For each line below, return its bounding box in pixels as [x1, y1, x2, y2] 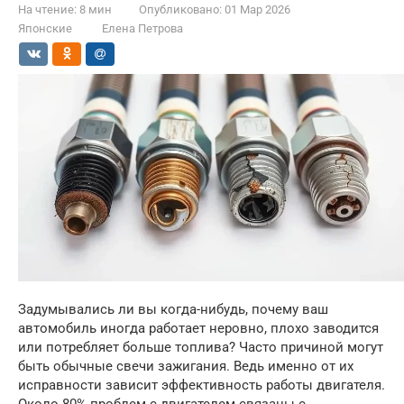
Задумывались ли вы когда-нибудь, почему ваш [18, 301, 328, 318]
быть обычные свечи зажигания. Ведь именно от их [18, 358, 353, 375]
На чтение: [18, 3, 77, 16]
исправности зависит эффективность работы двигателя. [18, 377, 385, 394]
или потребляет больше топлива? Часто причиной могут [18, 339, 383, 356]
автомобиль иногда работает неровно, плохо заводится [18, 320, 379, 337]
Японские [18, 22, 72, 35]
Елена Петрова [102, 22, 183, 35]
